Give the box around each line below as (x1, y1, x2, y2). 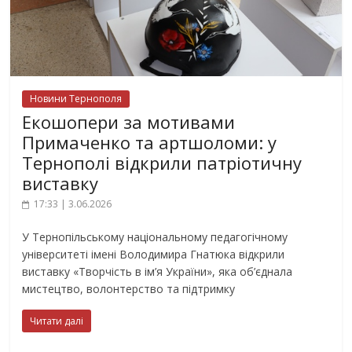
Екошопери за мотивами (22, 109, 236, 134)
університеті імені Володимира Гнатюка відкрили (22, 246, 285, 262)
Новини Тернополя (30, 91, 123, 105)
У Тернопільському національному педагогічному (22, 229, 288, 244)
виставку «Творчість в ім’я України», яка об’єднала (22, 263, 293, 279)
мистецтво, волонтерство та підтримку (22, 280, 236, 296)
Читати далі (30, 313, 84, 328)
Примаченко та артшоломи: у (22, 130, 277, 154)
